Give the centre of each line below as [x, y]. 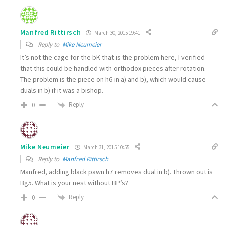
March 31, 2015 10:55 [105, 147]
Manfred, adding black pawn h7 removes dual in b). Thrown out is [116, 172]
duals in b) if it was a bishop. [62, 91]
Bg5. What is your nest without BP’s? [74, 183]
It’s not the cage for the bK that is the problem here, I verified [112, 58]
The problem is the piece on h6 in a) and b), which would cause [113, 80]
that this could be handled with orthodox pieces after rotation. [113, 69]
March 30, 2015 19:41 [117, 32]
